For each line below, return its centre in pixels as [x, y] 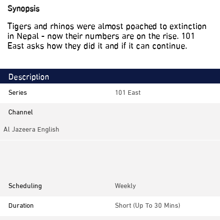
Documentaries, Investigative [151, 167]
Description [29, 78]
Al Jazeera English [31, 130]
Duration [21, 206]
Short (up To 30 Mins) [148, 206]
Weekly [125, 187]
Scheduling [25, 187]
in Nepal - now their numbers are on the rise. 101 [101, 37]
